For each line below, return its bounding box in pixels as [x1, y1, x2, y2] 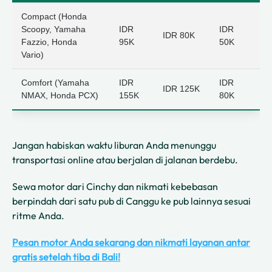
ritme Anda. [12, 209, 64, 222]
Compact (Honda [21, 11, 87, 21]
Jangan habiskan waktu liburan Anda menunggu [12, 138, 216, 151]
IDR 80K [163, 30, 195, 40]
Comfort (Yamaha [21, 77, 89, 87]
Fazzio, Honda [21, 36, 77, 47]
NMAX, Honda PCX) [21, 90, 98, 100]
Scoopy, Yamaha [21, 24, 86, 34]
